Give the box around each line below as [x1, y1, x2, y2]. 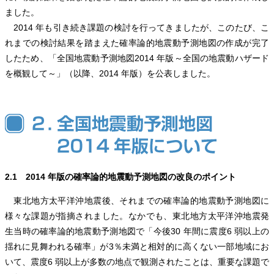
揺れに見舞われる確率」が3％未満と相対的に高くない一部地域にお [5, 242, 269, 252]
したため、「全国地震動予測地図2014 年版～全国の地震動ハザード [5, 53, 269, 63]
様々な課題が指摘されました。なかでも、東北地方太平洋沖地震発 [5, 211, 269, 221]
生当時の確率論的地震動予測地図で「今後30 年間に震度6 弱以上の [5, 226, 269, 237]
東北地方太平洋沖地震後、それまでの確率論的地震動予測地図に [5, 196, 269, 206]
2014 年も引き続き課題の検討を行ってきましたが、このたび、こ [5, 22, 269, 32]
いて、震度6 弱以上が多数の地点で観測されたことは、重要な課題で [5, 257, 269, 267]
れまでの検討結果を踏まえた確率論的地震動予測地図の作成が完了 [5, 37, 269, 48]
